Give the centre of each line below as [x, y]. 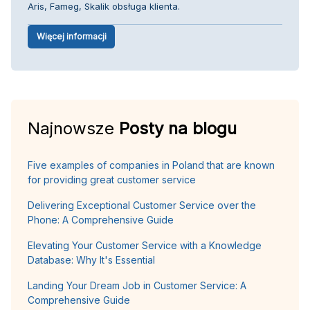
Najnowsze [73, 128]
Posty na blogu [178, 128]
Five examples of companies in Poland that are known [151, 165]
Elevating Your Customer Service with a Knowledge [145, 245]
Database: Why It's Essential [91, 259]
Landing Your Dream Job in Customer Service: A [137, 285]
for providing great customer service [112, 179]
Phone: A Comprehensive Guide [101, 219]
